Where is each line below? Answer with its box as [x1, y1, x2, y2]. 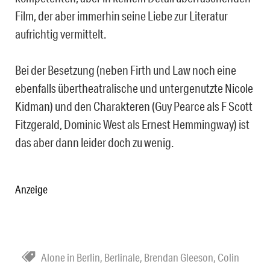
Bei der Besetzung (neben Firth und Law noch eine [15, 62, 236, 77]
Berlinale [104, 250, 140, 264]
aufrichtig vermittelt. [15, 26, 106, 41]
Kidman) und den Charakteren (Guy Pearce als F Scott [15, 98, 253, 113]
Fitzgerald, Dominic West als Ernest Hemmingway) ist [15, 116, 250, 131]
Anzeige [15, 182, 48, 196]
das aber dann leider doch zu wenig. [15, 134, 174, 149]
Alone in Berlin [41, 250, 100, 264]
